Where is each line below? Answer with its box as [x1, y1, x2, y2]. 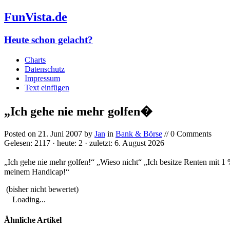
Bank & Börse [116, 129, 162, 139]
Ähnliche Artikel [4, 215, 62, 224]
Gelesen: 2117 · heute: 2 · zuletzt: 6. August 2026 [4, 139, 164, 148]
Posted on [4, 129, 38, 139]
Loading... [12, 195, 46, 204]
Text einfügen [25, 83, 69, 92]
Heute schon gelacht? [4, 34, 93, 45]
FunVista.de [4, 10, 67, 24]
